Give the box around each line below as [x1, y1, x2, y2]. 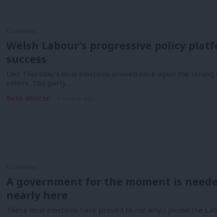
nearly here [6, 188, 68, 202]
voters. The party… [6, 77, 71, 88]
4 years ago [56, 93, 96, 103]
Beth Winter [6, 93, 50, 103]
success [6, 51, 46, 66]
